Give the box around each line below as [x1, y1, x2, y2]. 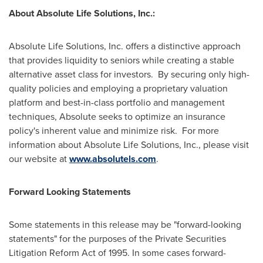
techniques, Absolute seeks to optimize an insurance [9, 110, 225, 123]
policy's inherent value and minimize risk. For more [9, 124, 219, 137]
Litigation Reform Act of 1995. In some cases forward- [9, 246, 226, 259]
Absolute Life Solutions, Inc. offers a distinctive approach [9, 39, 241, 53]
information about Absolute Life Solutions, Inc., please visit [9, 138, 249, 151]
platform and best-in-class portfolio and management [9, 96, 225, 109]
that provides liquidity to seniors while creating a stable [9, 53, 234, 67]
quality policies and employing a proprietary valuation [9, 82, 228, 95]
